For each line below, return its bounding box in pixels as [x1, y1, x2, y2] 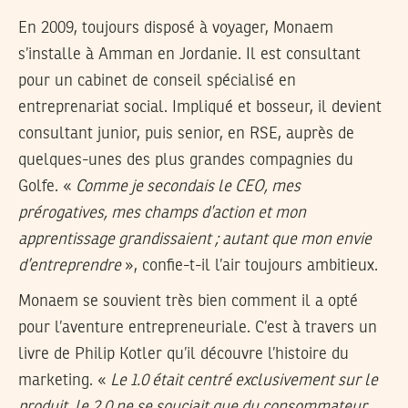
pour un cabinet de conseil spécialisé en [18, 73, 296, 90]
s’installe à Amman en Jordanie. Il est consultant [18, 46, 361, 64]
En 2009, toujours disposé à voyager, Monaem [18, 20, 333, 37]
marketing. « [18, 372, 110, 389]
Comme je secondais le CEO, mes [76, 178, 301, 196]
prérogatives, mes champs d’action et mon [18, 205, 306, 222]
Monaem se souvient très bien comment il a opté [18, 292, 358, 310]
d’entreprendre [18, 258, 121, 275]
